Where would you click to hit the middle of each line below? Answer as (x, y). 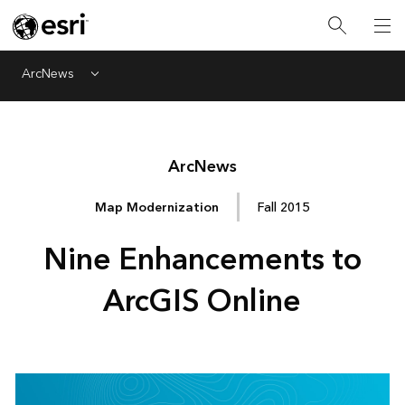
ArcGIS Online (202, 302)
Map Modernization (157, 207)
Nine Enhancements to (202, 260)
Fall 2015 (284, 207)
